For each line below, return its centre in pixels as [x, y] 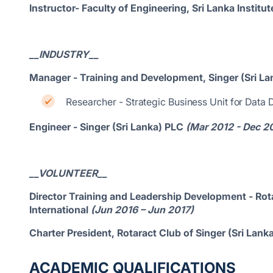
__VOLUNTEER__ [68, 173]
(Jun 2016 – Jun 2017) [142, 210]
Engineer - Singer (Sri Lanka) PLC [106, 127]
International [60, 210]
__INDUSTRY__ [64, 54]
